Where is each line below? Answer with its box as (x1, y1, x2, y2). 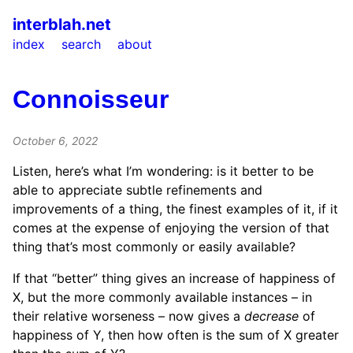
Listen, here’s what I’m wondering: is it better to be (13, 162, 314, 179)
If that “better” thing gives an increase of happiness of (13, 269, 336, 286)
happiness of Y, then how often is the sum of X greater (13, 326, 339, 343)
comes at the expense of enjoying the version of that (13, 219, 329, 236)
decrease (244, 307, 299, 324)
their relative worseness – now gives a (13, 307, 244, 324)
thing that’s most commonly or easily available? (13, 238, 295, 255)
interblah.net (13, 15, 111, 34)
